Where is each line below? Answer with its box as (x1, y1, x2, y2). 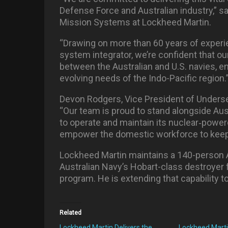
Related (60, 209, 81, 217)
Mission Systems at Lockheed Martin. (60, 17, 211, 28)
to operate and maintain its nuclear (60, 117, 198, 128)
